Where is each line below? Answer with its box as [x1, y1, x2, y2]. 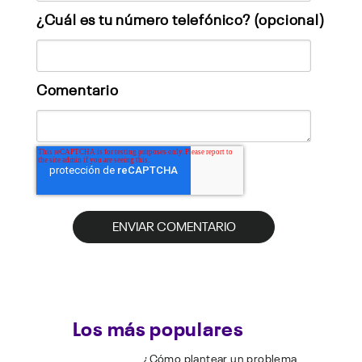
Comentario [36, 78, 119, 99]
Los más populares [72, 314, 244, 340]
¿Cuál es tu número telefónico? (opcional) [36, 8, 325, 28]
